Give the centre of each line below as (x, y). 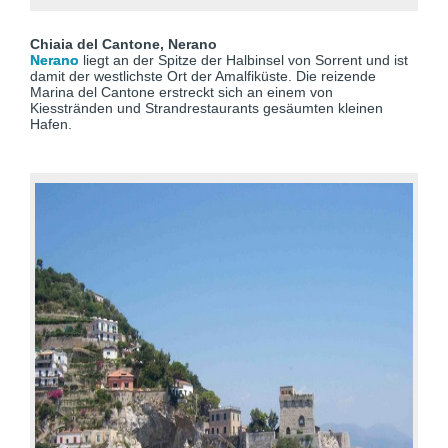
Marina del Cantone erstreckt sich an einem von (181, 92)
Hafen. (51, 124)
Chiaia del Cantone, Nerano (127, 44)
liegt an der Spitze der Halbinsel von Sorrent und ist (243, 60)
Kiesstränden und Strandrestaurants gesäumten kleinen (206, 108)
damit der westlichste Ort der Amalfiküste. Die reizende (203, 76)
